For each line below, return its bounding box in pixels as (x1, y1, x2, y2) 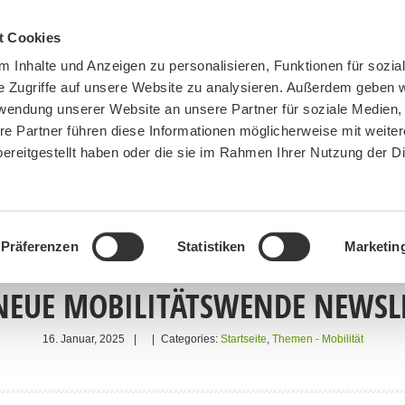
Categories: (160, 333, 218, 345)
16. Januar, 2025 (42, 333, 125, 345)
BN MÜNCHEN (24, 197, 103, 217)
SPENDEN (248, 197, 300, 217)
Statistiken (177, 238, 246, 254)
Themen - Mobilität (271, 333, 363, 345)
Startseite (220, 333, 267, 345)
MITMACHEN (139, 197, 212, 217)
